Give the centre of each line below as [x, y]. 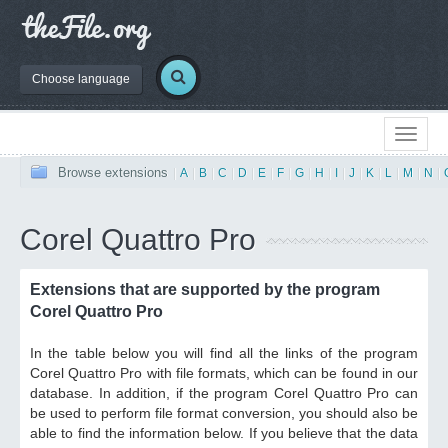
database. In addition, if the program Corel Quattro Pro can [224, 393]
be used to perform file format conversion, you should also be [224, 413]
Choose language [81, 78]
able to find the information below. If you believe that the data [224, 433]
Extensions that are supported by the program [205, 289]
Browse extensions [113, 172]
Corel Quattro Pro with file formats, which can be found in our [224, 373]
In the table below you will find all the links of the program [224, 353]
